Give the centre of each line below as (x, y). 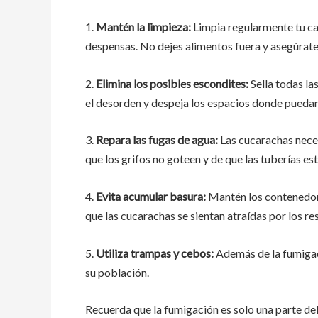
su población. (117, 272)
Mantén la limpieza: (143, 27)
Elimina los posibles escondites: (172, 83)
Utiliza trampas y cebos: (155, 253)
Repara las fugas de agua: (157, 140)
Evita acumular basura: (151, 197)
